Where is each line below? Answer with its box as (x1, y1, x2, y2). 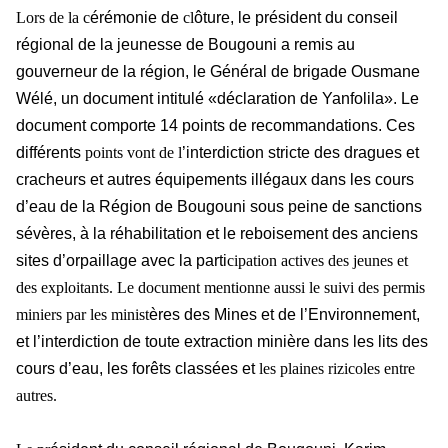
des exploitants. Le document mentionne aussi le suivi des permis (16, 279, 425, 297)
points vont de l (81, 144, 182, 162)
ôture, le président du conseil (194, 9, 398, 27)
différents (16, 144, 81, 162)
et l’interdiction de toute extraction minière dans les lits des (16, 333, 428, 351)
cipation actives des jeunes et (227, 252, 408, 270)
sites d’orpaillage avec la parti (16, 252, 227, 270)
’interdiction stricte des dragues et (182, 144, 419, 162)
